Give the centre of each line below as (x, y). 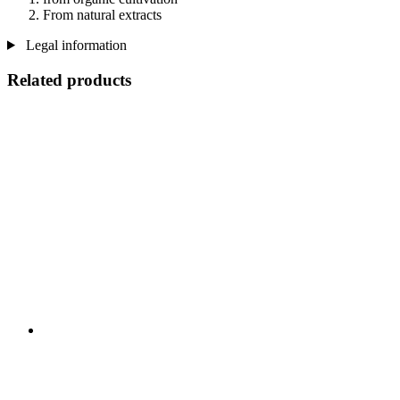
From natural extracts (102, 14)
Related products (69, 79)
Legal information (74, 45)
